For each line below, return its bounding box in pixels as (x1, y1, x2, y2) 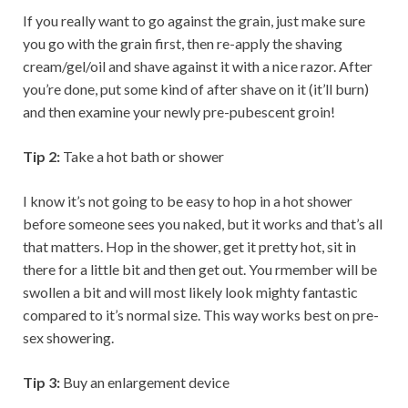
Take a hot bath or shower (63, 148, 224, 165)
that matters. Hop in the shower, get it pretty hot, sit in (23, 238, 356, 255)
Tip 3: (23, 373, 63, 391)
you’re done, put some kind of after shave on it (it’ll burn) (23, 80, 369, 97)
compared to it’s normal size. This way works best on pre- (23, 306, 379, 323)
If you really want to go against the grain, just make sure (23, 12, 365, 29)
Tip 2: (23, 148, 63, 165)
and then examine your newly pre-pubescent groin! (23, 103, 335, 120)
